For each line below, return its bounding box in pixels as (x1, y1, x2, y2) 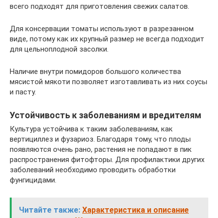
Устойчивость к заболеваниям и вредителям (10, 109, 201, 120)
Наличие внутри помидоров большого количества (10, 67, 181, 76)
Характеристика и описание (82, 205, 189, 215)
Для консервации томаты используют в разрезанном (10, 24, 194, 33)
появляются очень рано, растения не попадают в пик (10, 145, 192, 154)
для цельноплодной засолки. (10, 44, 109, 54)
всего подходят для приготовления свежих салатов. (10, 1, 189, 11)
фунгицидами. (10, 175, 56, 184)
